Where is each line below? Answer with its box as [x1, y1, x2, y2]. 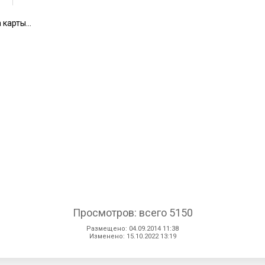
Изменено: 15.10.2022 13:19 [89, 232, 176, 240]
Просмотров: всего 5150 [72, 206, 193, 219]
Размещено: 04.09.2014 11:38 [86, 224, 179, 232]
